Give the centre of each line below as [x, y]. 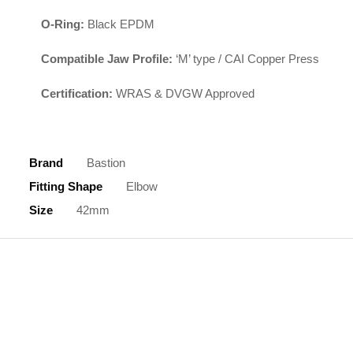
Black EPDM [119, 24]
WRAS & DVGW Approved [184, 93]
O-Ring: [63, 24]
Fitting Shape [66, 186]
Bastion [106, 163]
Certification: [77, 93]
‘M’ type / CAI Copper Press [246, 59]
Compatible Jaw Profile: [107, 59]
